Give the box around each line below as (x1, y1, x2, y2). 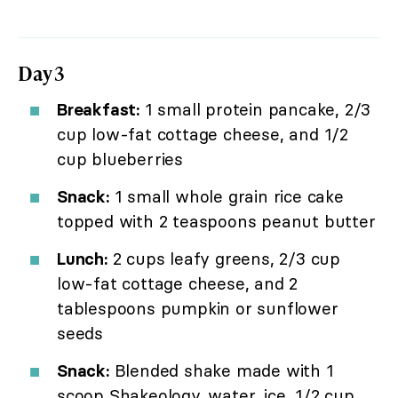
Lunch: (57, 247, 107, 269)
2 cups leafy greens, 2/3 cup (107, 247, 341, 269)
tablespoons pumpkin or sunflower (57, 297, 338, 319)
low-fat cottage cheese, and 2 (57, 272, 298, 294)
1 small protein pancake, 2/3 (139, 98, 371, 120)
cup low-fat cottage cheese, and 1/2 (57, 123, 348, 145)
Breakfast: (57, 98, 139, 120)
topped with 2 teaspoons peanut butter (57, 210, 376, 232)
